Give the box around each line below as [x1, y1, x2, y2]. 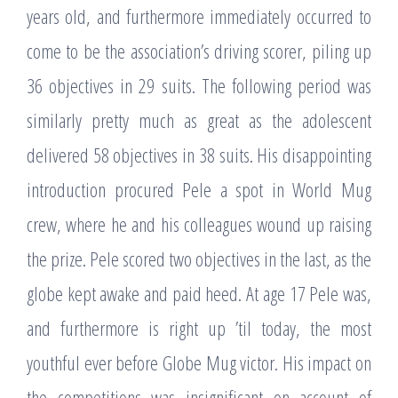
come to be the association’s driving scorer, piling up [27, 36, 371, 64]
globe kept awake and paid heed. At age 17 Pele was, [27, 279, 371, 306]
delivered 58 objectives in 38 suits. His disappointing [27, 140, 371, 168]
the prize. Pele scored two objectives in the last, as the [27, 244, 371, 272]
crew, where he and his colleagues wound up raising [27, 210, 371, 237]
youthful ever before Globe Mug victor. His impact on [27, 348, 371, 376]
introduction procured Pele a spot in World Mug [27, 175, 371, 203]
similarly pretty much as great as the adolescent [27, 106, 371, 133]
